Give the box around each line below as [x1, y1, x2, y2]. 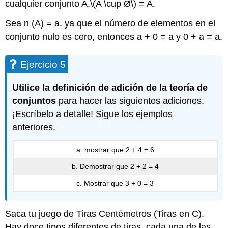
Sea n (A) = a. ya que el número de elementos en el [5, 18, 216, 29]
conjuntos [12, 96, 56, 106]
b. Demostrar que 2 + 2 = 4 [71, 162, 159, 170]
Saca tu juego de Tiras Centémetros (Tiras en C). [5, 208, 205, 219]
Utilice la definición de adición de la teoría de [12, 82, 208, 93]
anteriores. [12, 122, 56, 133]
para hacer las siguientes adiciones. [56, 96, 205, 106]
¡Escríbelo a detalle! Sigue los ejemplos [12, 109, 173, 120]
